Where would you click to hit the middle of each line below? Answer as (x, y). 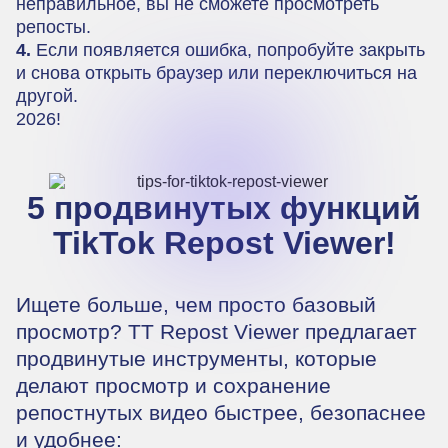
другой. (47, 95)
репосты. (53, 26)
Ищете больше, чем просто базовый (196, 304)
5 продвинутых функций (224, 207)
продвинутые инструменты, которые (196, 358)
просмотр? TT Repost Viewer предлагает (216, 331)
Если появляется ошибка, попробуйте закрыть (228, 49)
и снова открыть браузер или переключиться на (216, 72)
